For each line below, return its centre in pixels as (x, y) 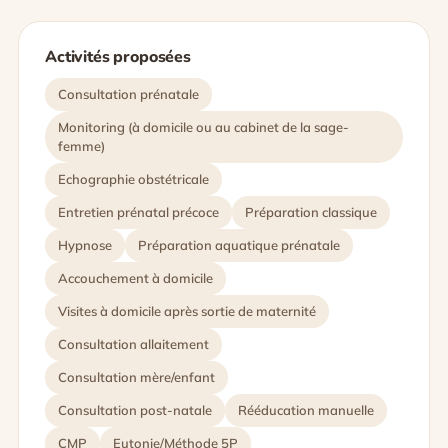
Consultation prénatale (128, 94)
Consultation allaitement (133, 344)
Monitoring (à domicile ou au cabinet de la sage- (203, 127)
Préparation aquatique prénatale (239, 245)
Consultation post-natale (135, 410)
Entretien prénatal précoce (138, 212)
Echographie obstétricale (133, 179)
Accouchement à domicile (135, 278)
